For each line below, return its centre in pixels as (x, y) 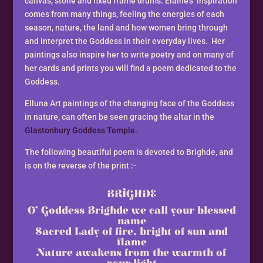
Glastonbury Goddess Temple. (81, 131)
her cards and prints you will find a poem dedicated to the (131, 68)
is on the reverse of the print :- (81, 166)
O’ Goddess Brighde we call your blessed (131, 211)
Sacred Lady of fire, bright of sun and (131, 232)
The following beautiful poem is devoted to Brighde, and (129, 152)
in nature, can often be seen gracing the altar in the (120, 117)
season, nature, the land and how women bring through (127, 28)
